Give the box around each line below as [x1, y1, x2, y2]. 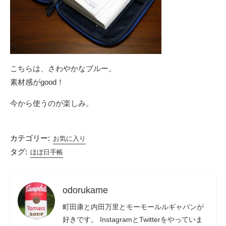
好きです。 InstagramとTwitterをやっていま [63, 215, 203, 223]
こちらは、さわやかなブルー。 [10, 64, 116, 73]
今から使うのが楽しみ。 [10, 99, 93, 107]
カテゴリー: [10, 134, 50, 142]
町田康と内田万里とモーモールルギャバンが [63, 202, 204, 211]
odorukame [63, 185, 108, 196]
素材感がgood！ [10, 78, 64, 86]
